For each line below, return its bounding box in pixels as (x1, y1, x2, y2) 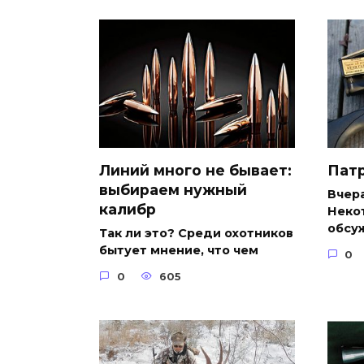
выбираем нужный (99, 181, 247, 199)
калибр (99, 201, 156, 219)
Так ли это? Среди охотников (99, 226, 293, 241)
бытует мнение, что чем (99, 243, 258, 258)
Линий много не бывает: (99, 162, 292, 180)
